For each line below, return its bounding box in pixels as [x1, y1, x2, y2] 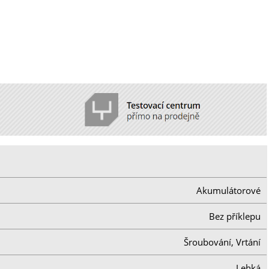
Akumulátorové [196, 184, 261, 196]
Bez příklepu [209, 210, 261, 222]
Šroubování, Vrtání [184, 235, 261, 248]
